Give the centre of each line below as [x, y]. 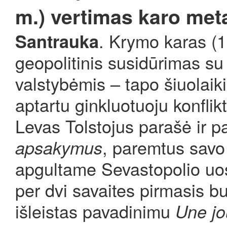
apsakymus [59, 147]
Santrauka [57, 41]
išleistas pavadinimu [95, 211]
